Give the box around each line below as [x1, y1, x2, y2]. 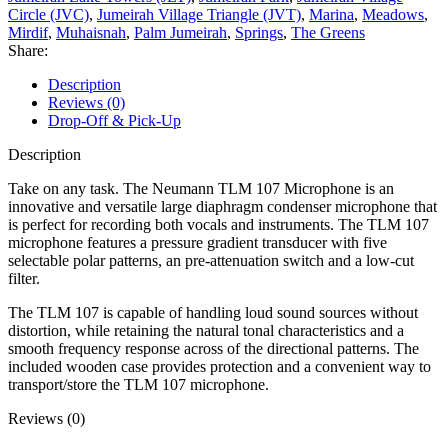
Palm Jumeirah [134, 23, 227, 41]
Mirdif [8, 23, 48, 41]
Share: [8, 41, 48, 59]
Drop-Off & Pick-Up [48, 111, 181, 129]
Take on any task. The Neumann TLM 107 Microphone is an [8, 179, 394, 197]
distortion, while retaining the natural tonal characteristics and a [8, 321, 404, 339]
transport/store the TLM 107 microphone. [8, 375, 269, 393]
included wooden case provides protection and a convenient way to [8, 357, 431, 375]
